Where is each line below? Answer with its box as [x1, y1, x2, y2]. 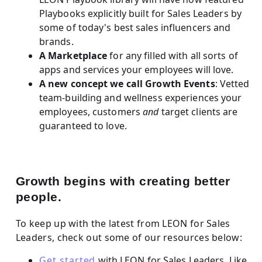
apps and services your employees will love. [39, 63, 234, 76]
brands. [39, 35, 74, 48]
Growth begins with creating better [15, 174, 230, 188]
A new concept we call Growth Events [39, 77, 215, 90]
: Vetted [215, 77, 250, 90]
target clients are [161, 105, 238, 118]
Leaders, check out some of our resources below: [15, 230, 242, 244]
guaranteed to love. [39, 119, 127, 132]
